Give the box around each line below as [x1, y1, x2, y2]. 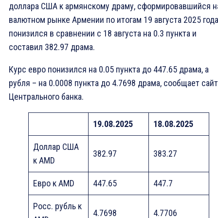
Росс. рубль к [33, 201, 82, 212]
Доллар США [33, 142, 79, 152]
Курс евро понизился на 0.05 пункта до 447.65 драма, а [9, 64, 209, 75]
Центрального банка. [9, 91, 84, 102]
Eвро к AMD [33, 178, 74, 189]
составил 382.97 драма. [9, 42, 95, 53]
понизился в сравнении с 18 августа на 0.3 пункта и [9, 28, 197, 39]
